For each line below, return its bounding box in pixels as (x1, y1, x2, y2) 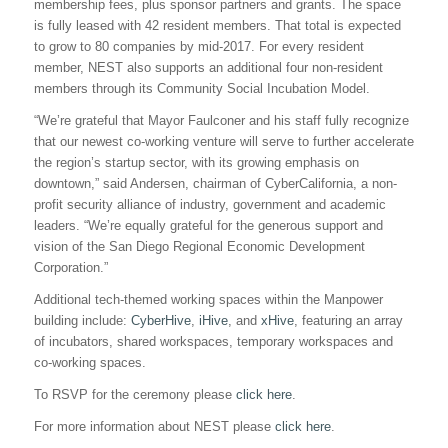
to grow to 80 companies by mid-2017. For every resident (33, 39, 364, 55)
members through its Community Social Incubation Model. (33, 81, 370, 97)
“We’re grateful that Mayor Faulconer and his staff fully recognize (33, 113, 409, 129)
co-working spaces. (33, 355, 146, 371)
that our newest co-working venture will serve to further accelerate (33, 134, 414, 150)
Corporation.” (33, 260, 108, 276)
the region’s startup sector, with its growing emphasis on (33, 155, 359, 171)
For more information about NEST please (33, 419, 275, 435)
